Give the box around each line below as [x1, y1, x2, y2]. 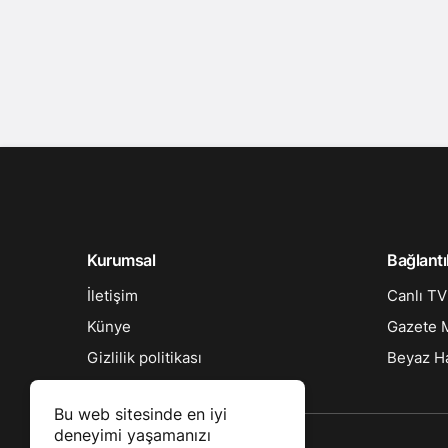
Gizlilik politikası [87, 348, 202, 367]
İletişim [87, 286, 138, 305]
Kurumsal [87, 250, 156, 270]
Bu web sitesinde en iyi [54, 404, 227, 424]
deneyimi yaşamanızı [54, 425, 211, 445]
